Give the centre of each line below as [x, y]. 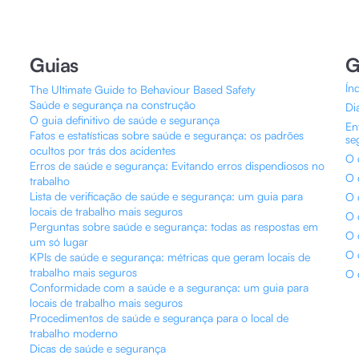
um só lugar [59, 242]
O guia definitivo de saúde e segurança [125, 120]
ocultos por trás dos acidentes [103, 150]
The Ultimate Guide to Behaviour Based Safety [143, 89]
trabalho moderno [74, 333]
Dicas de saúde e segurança [98, 348]
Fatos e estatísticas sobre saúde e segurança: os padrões [167, 135]
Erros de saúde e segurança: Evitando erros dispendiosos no [177, 165]
